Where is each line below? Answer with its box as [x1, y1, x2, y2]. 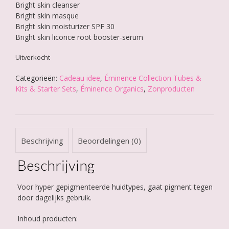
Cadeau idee [59, 73, 100, 83]
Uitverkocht [15, 53, 50, 62]
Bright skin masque [15, 11, 79, 21]
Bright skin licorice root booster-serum [15, 32, 143, 42]
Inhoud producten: [17, 214, 78, 224]
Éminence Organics [80, 84, 144, 94]
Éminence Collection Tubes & [104, 73, 201, 83]
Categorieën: [15, 73, 59, 83]
